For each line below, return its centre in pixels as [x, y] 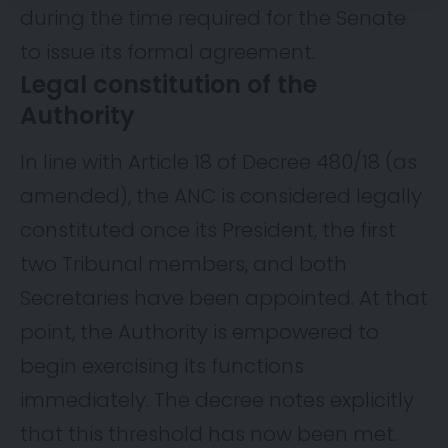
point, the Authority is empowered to [199, 332]
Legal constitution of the [168, 84]
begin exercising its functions [162, 366]
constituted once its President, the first [208, 230]
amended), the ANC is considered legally [221, 196]
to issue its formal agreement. [167, 51]
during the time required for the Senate [213, 17]
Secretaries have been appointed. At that [224, 298]
